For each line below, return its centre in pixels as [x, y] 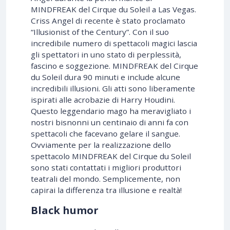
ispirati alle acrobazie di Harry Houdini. [103, 99]
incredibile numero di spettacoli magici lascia [114, 43]
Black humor [65, 210]
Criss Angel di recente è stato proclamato [108, 20]
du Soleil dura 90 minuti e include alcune [106, 77]
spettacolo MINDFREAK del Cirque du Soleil [111, 156]
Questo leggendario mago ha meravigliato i [111, 111]
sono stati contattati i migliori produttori [106, 167]
